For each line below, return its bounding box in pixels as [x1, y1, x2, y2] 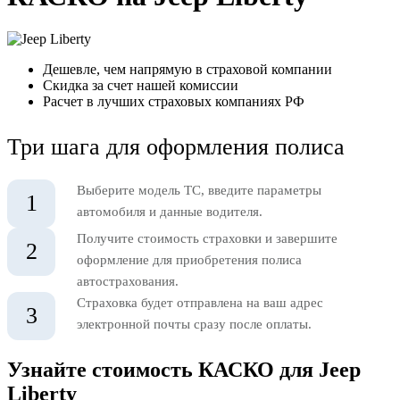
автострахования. [77, 274, 179, 289]
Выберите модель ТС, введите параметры [77, 183, 321, 198]
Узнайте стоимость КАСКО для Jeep [7, 357, 361, 381]
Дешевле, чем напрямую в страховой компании [43, 62, 332, 78]
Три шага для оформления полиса [7, 134, 345, 161]
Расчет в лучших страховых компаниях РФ [43, 94, 304, 110]
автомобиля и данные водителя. [77, 204, 262, 220]
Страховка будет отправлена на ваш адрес [77, 296, 323, 311]
